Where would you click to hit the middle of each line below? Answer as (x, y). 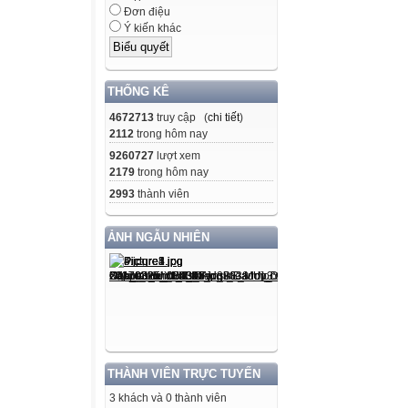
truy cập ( (181, 117)
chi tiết (224, 117)
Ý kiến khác (151, 29)
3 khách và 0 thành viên (168, 398)
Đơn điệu (146, 12)
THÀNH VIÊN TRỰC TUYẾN (184, 373)
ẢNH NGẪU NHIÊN (158, 237)
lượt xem (177, 155)
